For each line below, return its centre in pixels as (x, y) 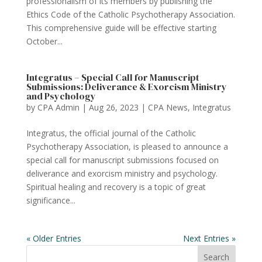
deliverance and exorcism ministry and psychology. (122, 173)
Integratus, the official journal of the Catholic (111, 133)
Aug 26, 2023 (113, 107)
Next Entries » (210, 238)
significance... (51, 200)
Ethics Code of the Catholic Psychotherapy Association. (130, 14)
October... (44, 41)
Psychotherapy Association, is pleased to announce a (127, 146)
